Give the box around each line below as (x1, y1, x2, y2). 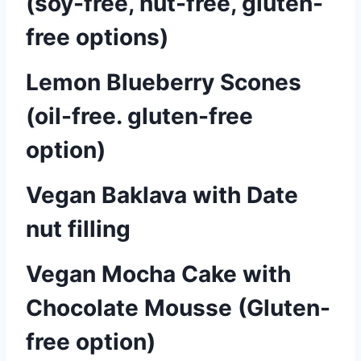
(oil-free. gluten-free (26, 102, 253, 130)
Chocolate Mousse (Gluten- (26, 294, 330, 322)
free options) (26, 23, 168, 51)
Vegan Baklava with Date (26, 181, 298, 209)
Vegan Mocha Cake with (26, 260, 291, 288)
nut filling (26, 215, 131, 243)
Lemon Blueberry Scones (26, 68, 301, 96)
